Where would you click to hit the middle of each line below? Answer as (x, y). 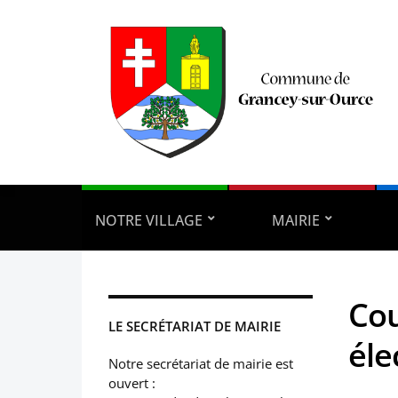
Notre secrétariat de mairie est (201, 363)
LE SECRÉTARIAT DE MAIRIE (195, 326)
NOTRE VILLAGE (148, 220)
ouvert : (132, 382)
